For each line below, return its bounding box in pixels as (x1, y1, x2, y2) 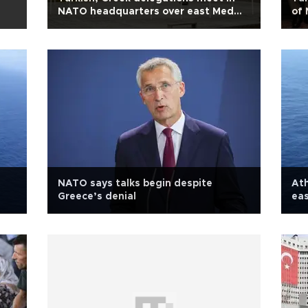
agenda (58, 20, 96, 30)
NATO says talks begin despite (58, 179, 212, 188)
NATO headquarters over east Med (58, 7, 234, 16)
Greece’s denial (58, 192, 136, 201)
